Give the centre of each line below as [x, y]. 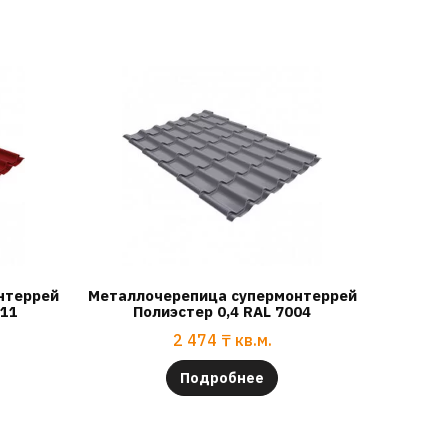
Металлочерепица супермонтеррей [222, 296]
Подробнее [222, 377]
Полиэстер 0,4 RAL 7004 [222, 312]
